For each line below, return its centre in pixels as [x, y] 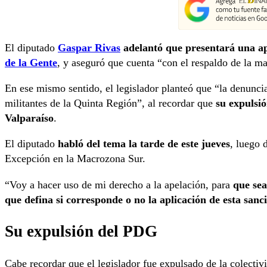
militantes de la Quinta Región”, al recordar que [110, 103]
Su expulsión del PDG [81, 232]
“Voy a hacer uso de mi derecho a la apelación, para [119, 184]
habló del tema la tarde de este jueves [144, 144]
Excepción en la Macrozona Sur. [75, 159]
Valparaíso [29, 118]
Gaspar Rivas [89, 48]
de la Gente [31, 63]
